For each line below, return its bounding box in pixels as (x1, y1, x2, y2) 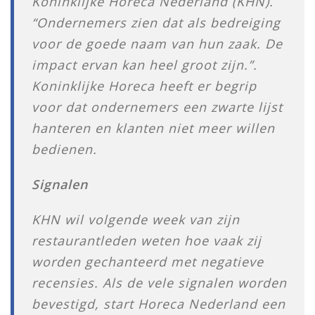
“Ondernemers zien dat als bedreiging (32, 14, 281, 31)
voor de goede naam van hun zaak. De (32, 35, 283, 52)
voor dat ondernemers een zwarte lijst (32, 98, 283, 115)
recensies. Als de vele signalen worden (32, 274, 287, 291)
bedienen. (32, 141, 97, 157)
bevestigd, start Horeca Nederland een (32, 295, 285, 312)
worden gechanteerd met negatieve (32, 253, 264, 270)
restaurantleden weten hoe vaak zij (32, 232, 262, 249)
